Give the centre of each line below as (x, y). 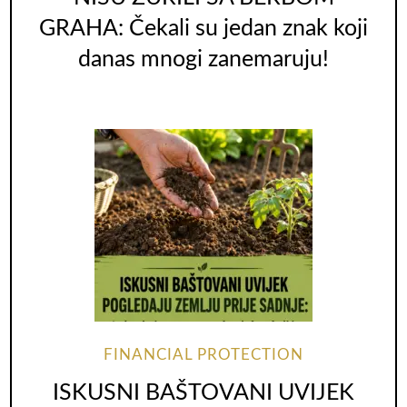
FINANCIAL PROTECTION (203, 356)
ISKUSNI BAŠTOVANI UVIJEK (203, 392)
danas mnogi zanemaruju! (203, 59)
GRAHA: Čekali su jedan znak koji (203, 28)
